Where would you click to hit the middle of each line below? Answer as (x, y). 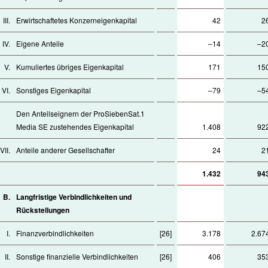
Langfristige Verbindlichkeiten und (74, 197)
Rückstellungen (43, 210)
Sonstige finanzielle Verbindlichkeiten (77, 256)
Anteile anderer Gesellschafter (66, 150)
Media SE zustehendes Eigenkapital (75, 127)
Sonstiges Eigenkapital (54, 90)
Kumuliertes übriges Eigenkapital (70, 67)
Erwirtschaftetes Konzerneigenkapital (77, 20)
